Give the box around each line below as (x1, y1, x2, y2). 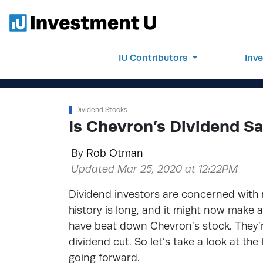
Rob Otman (86, 147, 143, 159)
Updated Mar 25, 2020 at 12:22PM (71, 163, 238, 175)
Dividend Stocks (75, 106, 127, 114)
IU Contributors (119, 52, 190, 63)
